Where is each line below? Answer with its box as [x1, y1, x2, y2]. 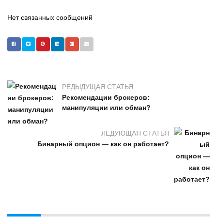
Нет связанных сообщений [7, 12, 93, 22]
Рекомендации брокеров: [62, 93, 150, 102]
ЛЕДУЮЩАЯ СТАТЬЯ [101, 128, 169, 138]
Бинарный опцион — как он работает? [37, 140, 169, 148]
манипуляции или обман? [62, 104, 151, 112]
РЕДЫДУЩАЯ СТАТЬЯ [62, 81, 133, 92]
